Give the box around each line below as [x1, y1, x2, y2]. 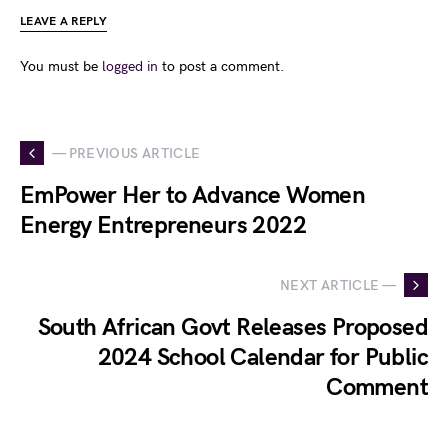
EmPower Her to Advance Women [20, 181, 366, 211]
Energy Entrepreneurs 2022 [20, 211, 306, 241]
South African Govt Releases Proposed [37, 313, 428, 343]
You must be [20, 58, 102, 76]
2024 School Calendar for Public [97, 343, 428, 373]
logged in [102, 58, 158, 76]
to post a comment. [158, 58, 284, 76]
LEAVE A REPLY [20, 14, 107, 30]
